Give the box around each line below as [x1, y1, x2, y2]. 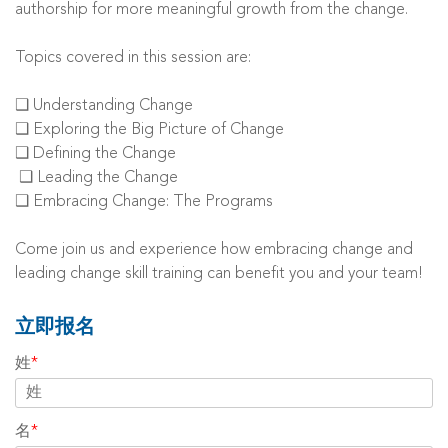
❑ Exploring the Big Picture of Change [15, 122, 288, 138]
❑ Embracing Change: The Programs [15, 194, 277, 210]
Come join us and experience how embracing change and [15, 242, 413, 258]
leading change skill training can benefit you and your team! [15, 266, 423, 282]
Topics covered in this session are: [15, 50, 255, 66]
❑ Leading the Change [15, 170, 182, 186]
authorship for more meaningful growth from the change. [15, 2, 412, 18]
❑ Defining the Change [15, 146, 176, 162]
